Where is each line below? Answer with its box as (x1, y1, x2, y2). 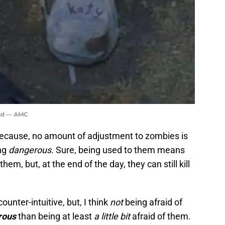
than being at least (16, 210, 94, 221)
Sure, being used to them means (54, 144, 185, 155)
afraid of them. (130, 210, 191, 221)
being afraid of (123, 196, 182, 207)
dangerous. (9, 144, 54, 155)
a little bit (94, 210, 130, 221)
